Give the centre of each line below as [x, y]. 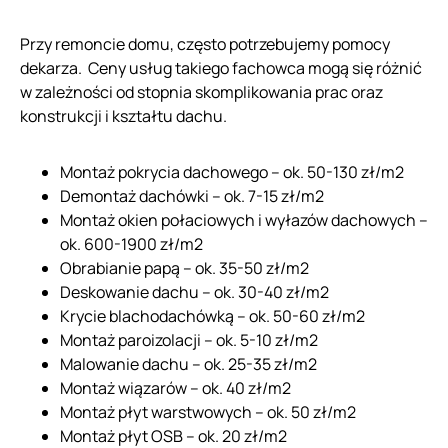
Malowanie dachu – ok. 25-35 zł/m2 [188, 363]
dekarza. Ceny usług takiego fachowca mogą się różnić [221, 67]
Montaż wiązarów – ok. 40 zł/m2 [175, 387]
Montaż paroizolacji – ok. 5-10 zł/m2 [189, 339]
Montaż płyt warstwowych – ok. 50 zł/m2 [208, 411]
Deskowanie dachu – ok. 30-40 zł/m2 [194, 291]
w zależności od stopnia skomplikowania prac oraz [201, 91]
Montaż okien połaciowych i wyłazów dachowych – [244, 219]
